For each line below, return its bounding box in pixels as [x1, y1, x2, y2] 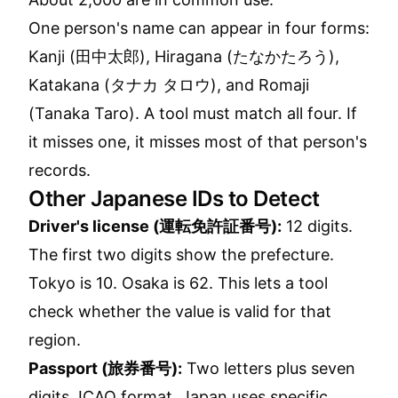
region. [28, 330, 81, 349]
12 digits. [282, 217, 353, 235]
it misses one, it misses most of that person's [28, 132, 367, 151]
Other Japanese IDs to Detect [28, 186, 320, 211]
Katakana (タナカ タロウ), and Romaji [28, 76, 309, 94]
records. [28, 161, 91, 179]
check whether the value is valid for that [28, 302, 331, 321]
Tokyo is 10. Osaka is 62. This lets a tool [28, 274, 328, 292]
